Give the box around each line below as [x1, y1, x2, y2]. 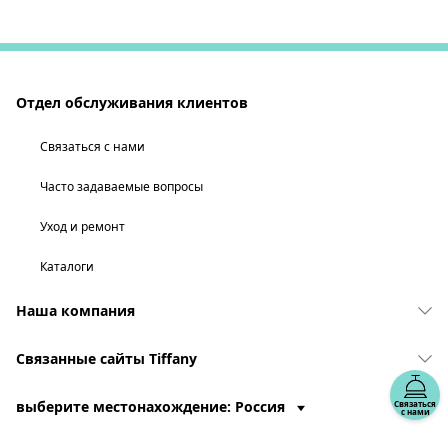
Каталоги [40, 258, 94, 275]
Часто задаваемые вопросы [40, 178, 203, 195]
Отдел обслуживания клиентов [16, 93, 248, 112]
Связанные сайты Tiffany [16, 349, 197, 368]
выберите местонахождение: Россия [16, 397, 289, 416]
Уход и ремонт [40, 218, 125, 235]
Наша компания [16, 301, 135, 320]
